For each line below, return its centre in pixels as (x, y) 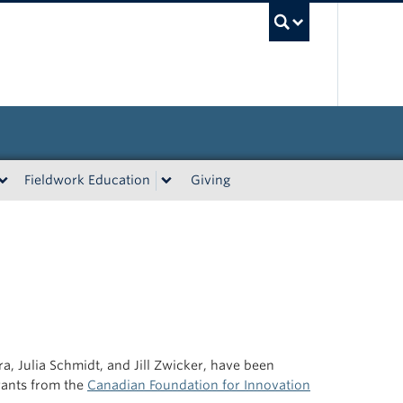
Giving (210, 180)
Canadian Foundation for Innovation (198, 385)
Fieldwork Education (87, 180)
